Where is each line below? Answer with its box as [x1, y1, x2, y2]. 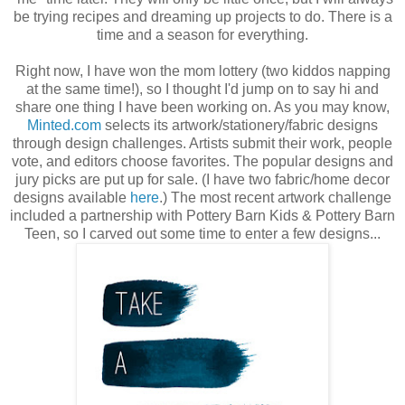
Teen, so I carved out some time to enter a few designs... [24, 225, 381, 241]
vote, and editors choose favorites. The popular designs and [12, 153, 393, 169]
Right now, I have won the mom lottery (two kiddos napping [14, 62, 391, 79]
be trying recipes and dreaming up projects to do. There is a [13, 8, 392, 24]
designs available [14, 189, 130, 205]
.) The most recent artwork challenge [159, 189, 391, 205]
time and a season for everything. [97, 26, 308, 42]
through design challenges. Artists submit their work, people [13, 135, 392, 151]
